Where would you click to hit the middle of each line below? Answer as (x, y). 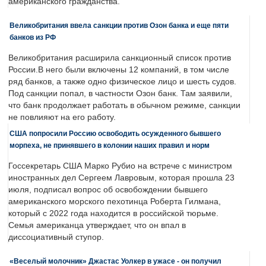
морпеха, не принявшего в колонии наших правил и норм (110, 145)
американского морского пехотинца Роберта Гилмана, (115, 202)
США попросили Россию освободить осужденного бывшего (115, 134)
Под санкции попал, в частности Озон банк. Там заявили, (120, 94)
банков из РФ (33, 37)
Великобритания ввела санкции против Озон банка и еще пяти (119, 26)
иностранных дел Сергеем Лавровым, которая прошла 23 (121, 178)
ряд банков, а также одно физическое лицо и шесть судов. (122, 82)
